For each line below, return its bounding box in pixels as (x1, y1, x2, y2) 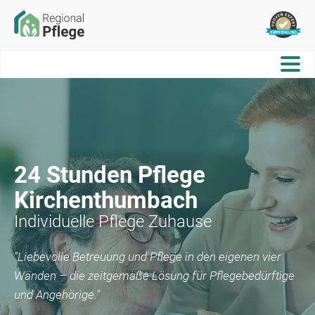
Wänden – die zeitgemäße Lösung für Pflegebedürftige (14, 268, 295, 283)
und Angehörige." (14, 287, 100, 302)
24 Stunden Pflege (14, 160, 205, 188)
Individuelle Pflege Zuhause (14, 211, 212, 231)
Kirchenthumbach (14, 186, 198, 214)
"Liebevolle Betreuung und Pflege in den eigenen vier (14, 249, 281, 264)
